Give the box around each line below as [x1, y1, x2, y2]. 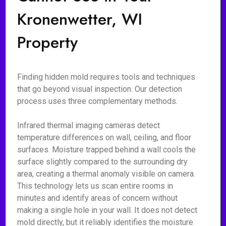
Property [17, 31, 78, 54]
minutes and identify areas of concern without [17, 193, 178, 203]
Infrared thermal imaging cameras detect [17, 121, 160, 130]
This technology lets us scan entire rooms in [17, 181, 174, 191]
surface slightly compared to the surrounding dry [17, 157, 188, 166]
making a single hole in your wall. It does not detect [17, 205, 198, 215]
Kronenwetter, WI [17, 8, 143, 31]
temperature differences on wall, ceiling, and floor [17, 133, 192, 142]
